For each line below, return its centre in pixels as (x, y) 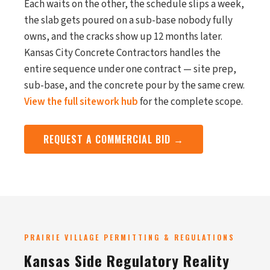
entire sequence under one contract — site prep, (130, 69)
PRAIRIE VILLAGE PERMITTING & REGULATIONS (130, 237)
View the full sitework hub (81, 102)
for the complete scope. (190, 102)
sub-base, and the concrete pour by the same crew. (134, 86)
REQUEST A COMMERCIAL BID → (114, 139)
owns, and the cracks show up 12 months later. (123, 37)
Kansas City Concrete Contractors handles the (122, 53)
